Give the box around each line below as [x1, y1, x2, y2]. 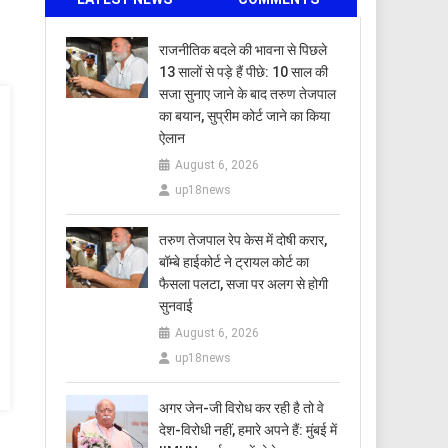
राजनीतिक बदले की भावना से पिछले [159, 41, 328, 58]
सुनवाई [159, 297, 194, 314]
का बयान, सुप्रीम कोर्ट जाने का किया [159, 107, 331, 124]
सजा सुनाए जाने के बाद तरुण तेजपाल [159, 85, 337, 102]
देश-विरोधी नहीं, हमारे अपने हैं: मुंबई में [159, 421, 338, 438]
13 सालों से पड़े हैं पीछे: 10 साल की [159, 63, 329, 80]
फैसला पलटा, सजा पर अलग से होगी [159, 275, 329, 292]
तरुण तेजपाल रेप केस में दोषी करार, [159, 231, 328, 248]
